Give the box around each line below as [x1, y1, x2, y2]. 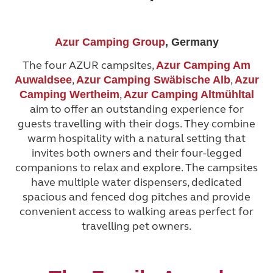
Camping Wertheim [19, 88, 119, 101]
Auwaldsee [14, 73, 72, 86]
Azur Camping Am [156, 58, 250, 71]
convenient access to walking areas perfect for [19, 204, 253, 218]
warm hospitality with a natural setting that [27, 131, 246, 145]
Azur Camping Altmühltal [123, 88, 254, 101]
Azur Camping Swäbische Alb [76, 73, 230, 86]
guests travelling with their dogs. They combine [18, 116, 255, 130]
